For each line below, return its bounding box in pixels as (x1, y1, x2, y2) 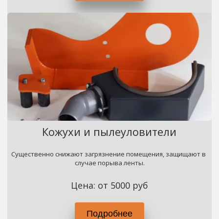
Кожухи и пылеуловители (42, 124, 177, 139)
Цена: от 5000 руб (70, 179, 148, 191)
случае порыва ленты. (74, 158, 145, 167)
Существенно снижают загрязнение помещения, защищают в (11, 150, 206, 158)
